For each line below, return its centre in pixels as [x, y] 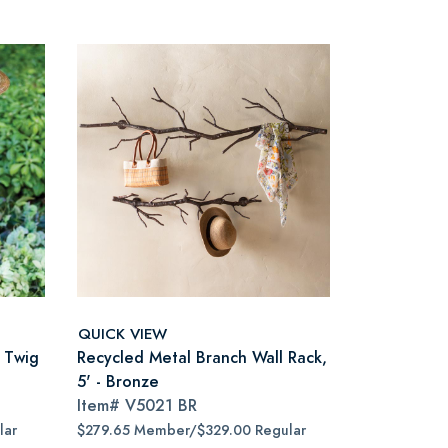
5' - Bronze [118, 381]
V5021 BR [161, 405]
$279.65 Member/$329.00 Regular [191, 430]
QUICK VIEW [122, 333]
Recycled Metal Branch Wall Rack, [202, 357]
